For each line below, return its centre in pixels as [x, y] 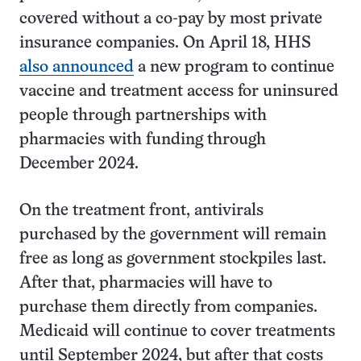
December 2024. [79, 164]
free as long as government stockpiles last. [173, 259]
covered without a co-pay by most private [171, 19]
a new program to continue [234, 67]
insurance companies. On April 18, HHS [165, 43]
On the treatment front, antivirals [141, 211]
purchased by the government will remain [173, 235]
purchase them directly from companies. [168, 307]
